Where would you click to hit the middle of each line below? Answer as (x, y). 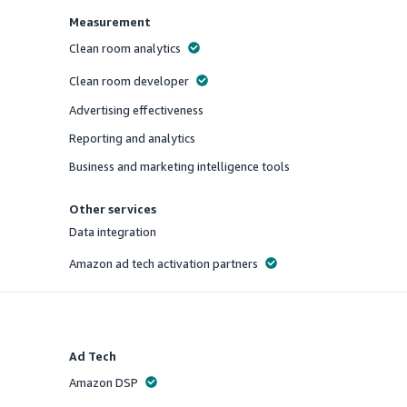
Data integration (113, 232)
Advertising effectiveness (137, 110)
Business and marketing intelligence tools (180, 166)
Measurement (110, 22)
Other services (113, 209)
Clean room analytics (125, 48)
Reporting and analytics (133, 138)
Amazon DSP (104, 382)
